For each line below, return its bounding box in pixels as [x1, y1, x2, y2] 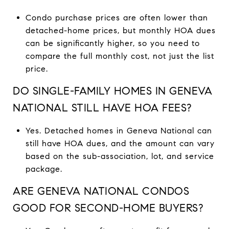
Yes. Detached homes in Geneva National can [25, 125, 212, 135]
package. [25, 164, 62, 174]
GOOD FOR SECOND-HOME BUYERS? [13, 201, 203, 215]
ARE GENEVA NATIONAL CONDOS [13, 184, 189, 198]
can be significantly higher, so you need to [25, 38, 200, 48]
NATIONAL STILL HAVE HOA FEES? [13, 101, 192, 114]
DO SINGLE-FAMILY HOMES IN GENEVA [13, 84, 212, 98]
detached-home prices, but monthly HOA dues [25, 25, 216, 35]
